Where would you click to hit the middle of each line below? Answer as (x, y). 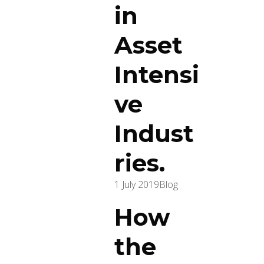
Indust (154, 133)
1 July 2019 (137, 184)
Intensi (157, 75)
